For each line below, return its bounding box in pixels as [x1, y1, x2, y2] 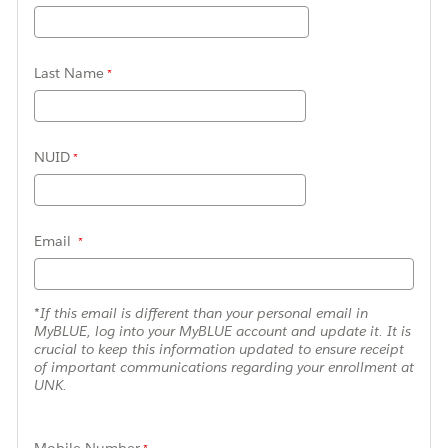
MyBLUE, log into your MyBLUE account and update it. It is [34, 321, 411, 340]
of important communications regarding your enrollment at [34, 357, 414, 376]
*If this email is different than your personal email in [34, 303, 368, 322]
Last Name [34, 63, 104, 82]
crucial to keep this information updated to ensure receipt [34, 339, 404, 358]
